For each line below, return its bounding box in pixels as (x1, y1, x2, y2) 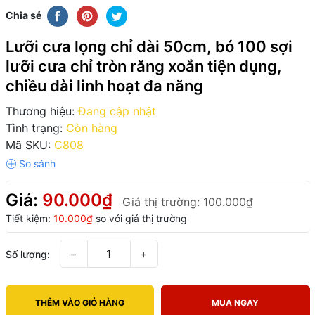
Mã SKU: (5, 137, 51, 152)
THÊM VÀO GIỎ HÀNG (34, 297, 124, 308)
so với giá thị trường (92, 212, 187, 224)
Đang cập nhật (77, 103, 156, 118)
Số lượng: (5, 247, 50, 260)
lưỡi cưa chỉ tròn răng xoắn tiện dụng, (5, 56, 282, 75)
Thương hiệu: (5, 103, 75, 118)
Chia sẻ (5, 9, 41, 22)
